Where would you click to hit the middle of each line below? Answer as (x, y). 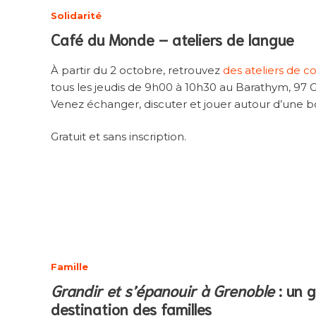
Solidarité (76, 15)
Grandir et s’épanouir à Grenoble (163, 290)
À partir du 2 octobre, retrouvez (137, 70)
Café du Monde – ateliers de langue (172, 38)
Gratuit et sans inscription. (119, 137)
